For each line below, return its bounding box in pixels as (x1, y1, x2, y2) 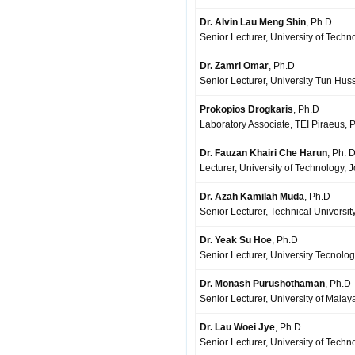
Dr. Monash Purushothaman (200, 278, 325, 289)
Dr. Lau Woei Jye (200, 322, 275, 333)
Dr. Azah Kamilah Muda (200, 191, 304, 202)
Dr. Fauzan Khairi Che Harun (200, 147, 327, 158)
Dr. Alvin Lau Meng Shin (200, 17, 306, 28)
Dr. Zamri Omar (200, 60, 269, 71)
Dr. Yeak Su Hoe (200, 235, 272, 246)
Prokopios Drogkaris (200, 104, 293, 115)
